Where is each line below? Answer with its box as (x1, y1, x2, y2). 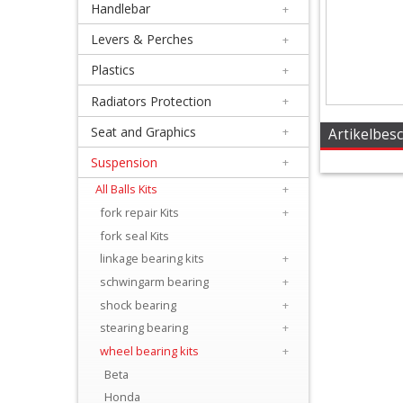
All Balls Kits (95, 181, 158, 198)
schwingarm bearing (100, 273, 210, 291)
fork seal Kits (100, 227, 170, 244)
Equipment (29, 25, 141, 56)
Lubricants (29, 270, 139, 300)
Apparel (29, 86, 109, 117)
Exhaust (29, 148, 112, 178)
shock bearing (100, 296, 177, 313)
